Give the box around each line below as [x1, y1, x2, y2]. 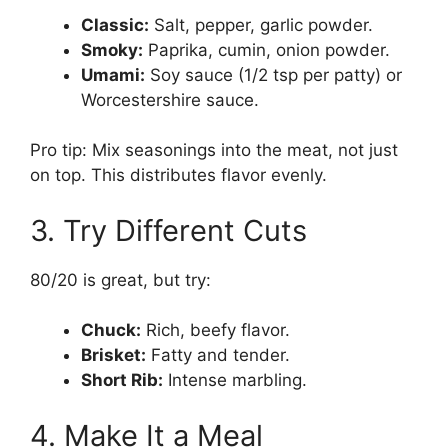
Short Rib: [81, 370, 163, 391]
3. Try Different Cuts [30, 212, 307, 248]
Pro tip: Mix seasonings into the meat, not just [30, 140, 398, 161]
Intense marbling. [163, 370, 307, 391]
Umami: [81, 64, 145, 85]
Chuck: [81, 320, 141, 341]
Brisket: [81, 345, 146, 366]
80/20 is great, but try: [30, 269, 211, 290]
